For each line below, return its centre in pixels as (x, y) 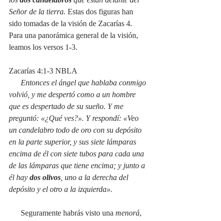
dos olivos (45, 177)
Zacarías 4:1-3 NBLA (43, 71)
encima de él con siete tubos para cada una (77, 153)
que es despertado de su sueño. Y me (67, 106)
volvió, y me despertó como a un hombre (73, 94)
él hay (19, 177)
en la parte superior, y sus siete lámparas (74, 142)
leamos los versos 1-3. (43, 47)
